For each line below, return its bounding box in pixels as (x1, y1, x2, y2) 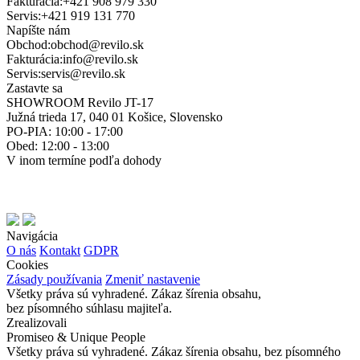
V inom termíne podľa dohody (6, 153, 162, 168)
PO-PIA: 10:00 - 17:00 (6, 125, 123, 139)
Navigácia (6, 229, 58, 243)
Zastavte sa (6, 81, 63, 96)
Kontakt (39, 243, 80, 258)
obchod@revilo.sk (51, 38, 144, 52)
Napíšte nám (6, 23, 70, 38)
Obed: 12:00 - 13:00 (6, 139, 109, 153)
